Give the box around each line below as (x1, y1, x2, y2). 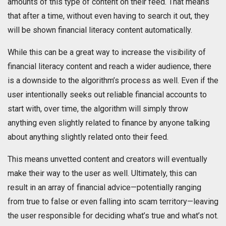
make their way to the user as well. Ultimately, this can (8, 168, 197, 179)
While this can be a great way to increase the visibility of (8, 47, 206, 58)
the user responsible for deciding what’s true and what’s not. (8, 211, 218, 221)
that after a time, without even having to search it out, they (8, 11, 209, 21)
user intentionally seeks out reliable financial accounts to (8, 90, 207, 100)
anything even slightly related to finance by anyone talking (8, 118, 210, 128)
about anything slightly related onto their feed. (8, 132, 168, 142)
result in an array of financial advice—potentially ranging (8, 183, 201, 193)
